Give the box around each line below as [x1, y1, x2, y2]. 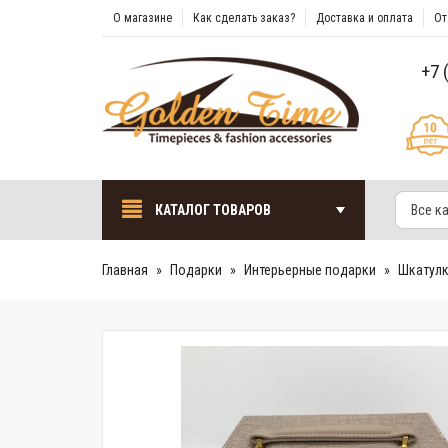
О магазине [113, 11, 172, 25]
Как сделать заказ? [193, 11, 295, 25]
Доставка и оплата [316, 11, 413, 25]
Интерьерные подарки [244, 262, 376, 278]
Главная [102, 262, 148, 278]
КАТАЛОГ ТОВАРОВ [152, 202, 271, 218]
